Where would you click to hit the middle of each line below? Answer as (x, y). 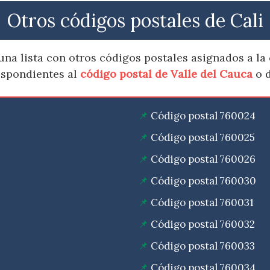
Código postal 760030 (203, 181)
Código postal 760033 (203, 246)
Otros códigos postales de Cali (135, 20)
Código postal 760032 (203, 224)
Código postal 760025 (203, 138)
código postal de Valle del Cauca (166, 74)
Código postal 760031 (202, 203)
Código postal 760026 (203, 159)
